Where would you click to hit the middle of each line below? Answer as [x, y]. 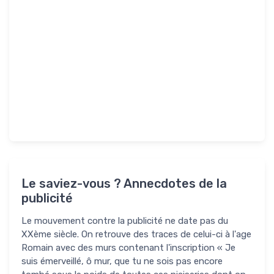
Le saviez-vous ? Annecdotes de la [124, 183]
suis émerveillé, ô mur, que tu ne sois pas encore [122, 261]
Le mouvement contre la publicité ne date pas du [125, 220]
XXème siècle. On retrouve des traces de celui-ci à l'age [136, 234]
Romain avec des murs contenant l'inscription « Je [128, 247]
